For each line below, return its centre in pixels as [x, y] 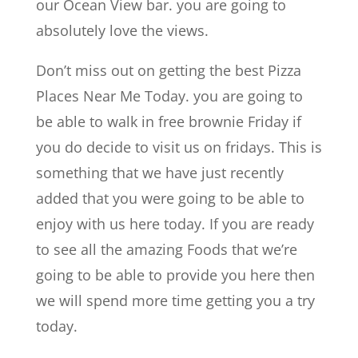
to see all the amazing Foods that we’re [166, 249]
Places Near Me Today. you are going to [169, 95]
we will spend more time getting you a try [175, 300]
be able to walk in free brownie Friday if [168, 121]
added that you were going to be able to [170, 198]
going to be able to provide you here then [175, 274]
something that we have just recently [159, 172]
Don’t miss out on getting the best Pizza [168, 70]
